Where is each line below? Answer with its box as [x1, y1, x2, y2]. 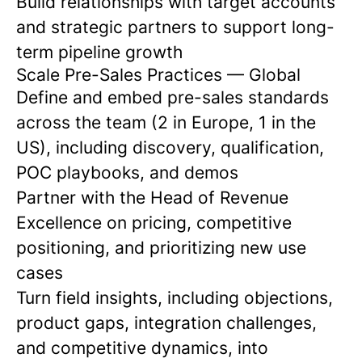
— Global [222, 65, 301, 85]
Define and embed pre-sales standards [16, 87, 329, 107]
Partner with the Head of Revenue [16, 187, 288, 208]
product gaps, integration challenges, [16, 313, 317, 333]
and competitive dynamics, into [16, 338, 268, 358]
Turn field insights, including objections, [16, 288, 333, 308]
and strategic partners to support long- [16, 17, 335, 37]
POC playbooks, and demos [16, 162, 238, 183]
